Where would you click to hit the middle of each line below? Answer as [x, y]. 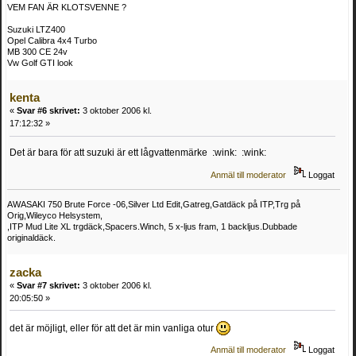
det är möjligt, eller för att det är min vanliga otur [113, 328]
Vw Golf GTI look [40, 63]
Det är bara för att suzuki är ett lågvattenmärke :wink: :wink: [138, 153]
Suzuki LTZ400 [36, 30]
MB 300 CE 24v [37, 52]
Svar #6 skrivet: [48, 111]
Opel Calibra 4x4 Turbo [52, 41]
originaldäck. [31, 237]
